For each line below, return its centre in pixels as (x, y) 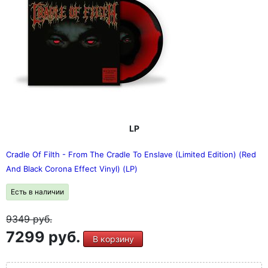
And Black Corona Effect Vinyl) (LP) (72, 169)
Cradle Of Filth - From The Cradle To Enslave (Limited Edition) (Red (131, 154)
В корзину (113, 239)
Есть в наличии (37, 192)
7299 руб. (45, 237)
